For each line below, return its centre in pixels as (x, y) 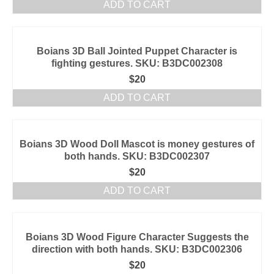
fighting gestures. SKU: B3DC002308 (137, 63)
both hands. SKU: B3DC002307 (137, 156)
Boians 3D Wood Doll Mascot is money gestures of (137, 144)
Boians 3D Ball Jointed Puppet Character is (137, 51)
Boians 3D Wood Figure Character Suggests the (137, 237)
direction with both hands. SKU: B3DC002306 (137, 249)
